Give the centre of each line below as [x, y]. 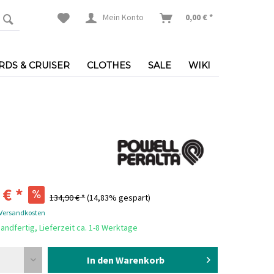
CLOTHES [109, 65]
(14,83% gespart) [119, 198]
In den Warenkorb [125, 260]
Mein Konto [123, 17]
